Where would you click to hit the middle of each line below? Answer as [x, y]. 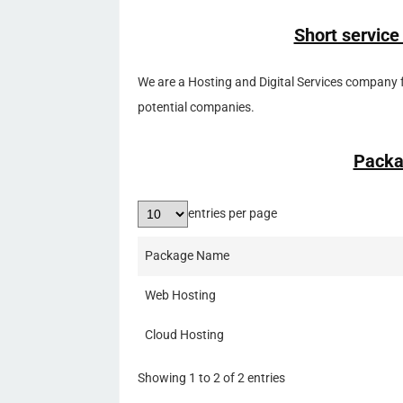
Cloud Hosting [184, 335]
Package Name [187, 255]
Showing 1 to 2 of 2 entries [211, 378]
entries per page [233, 213]
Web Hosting [180, 295]
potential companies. [196, 107]
